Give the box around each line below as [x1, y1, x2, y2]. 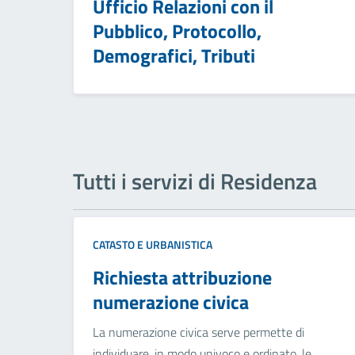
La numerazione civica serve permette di [93, 323, 304, 342]
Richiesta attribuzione [93, 263, 272, 292]
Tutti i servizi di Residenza [73, 164, 317, 199]
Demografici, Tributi [93, 41, 255, 71]
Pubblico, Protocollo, [93, 17, 261, 46]
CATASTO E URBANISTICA [93, 236, 212, 254]
